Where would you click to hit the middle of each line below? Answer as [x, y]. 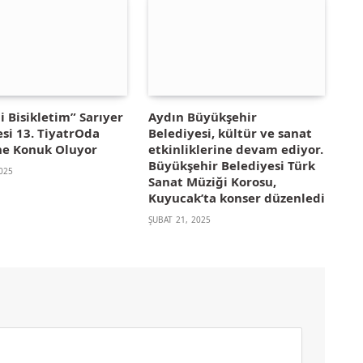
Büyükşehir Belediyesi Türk [231, 165]
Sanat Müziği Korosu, [212, 181]
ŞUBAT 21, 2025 [179, 219]
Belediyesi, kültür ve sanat [230, 132]
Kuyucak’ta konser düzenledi [236, 197]
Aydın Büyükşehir [202, 116]
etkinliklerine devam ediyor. [235, 149]
